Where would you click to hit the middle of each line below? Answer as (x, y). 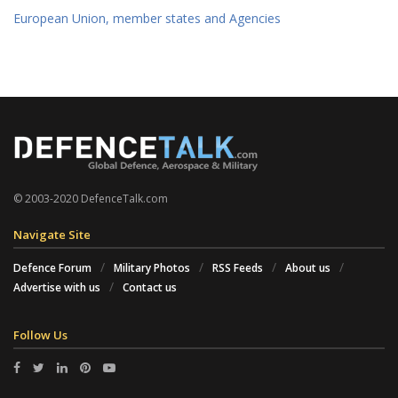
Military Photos (152, 268)
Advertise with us (57, 288)
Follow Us (40, 335)
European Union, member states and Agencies (147, 19)
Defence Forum (52, 268)
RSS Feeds (238, 268)
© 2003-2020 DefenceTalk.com (91, 199)
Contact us (150, 288)
